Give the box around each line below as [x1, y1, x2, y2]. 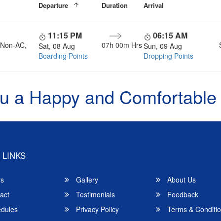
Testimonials [74, 189, 115, 200]
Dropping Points [144, 51, 194, 61]
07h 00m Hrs [101, 40, 142, 50]
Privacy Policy [74, 204, 119, 215]
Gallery [74, 175, 99, 185]
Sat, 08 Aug [38, 41, 75, 51]
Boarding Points [38, 51, 88, 61]
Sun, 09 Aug [144, 41, 183, 51]
